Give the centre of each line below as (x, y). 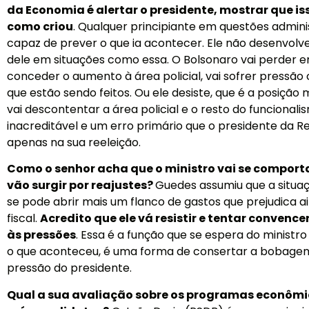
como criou (40, 27)
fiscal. (23, 219)
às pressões (41, 235)
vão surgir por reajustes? (81, 186)
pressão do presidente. (69, 268)
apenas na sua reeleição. (74, 143)
